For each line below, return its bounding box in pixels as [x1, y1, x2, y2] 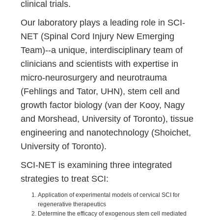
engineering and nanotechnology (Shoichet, [21, 128, 192, 137]
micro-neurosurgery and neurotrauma [21, 73, 167, 82]
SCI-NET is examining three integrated [21, 160, 172, 170]
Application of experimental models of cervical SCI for [38, 192, 180, 198]
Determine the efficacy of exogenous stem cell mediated [38, 210, 187, 217]
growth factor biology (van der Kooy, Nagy [21, 100, 185, 110]
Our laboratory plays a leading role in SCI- [21, 18, 186, 27]
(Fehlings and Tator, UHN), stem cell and [21, 86, 180, 96]
